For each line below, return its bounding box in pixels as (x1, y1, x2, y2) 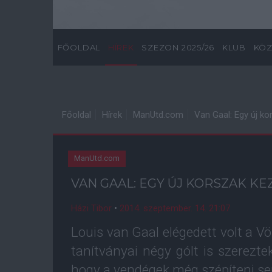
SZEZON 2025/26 (141, 42, 215, 52)
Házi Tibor (71, 203, 112, 214)
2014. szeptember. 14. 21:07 (120, 203, 230, 214)
